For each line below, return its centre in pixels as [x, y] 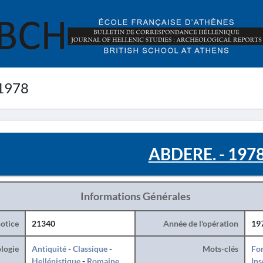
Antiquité [49, 249]
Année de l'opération [200, 223]
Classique [90, 249]
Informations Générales [135, 196]
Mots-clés [220, 249]
